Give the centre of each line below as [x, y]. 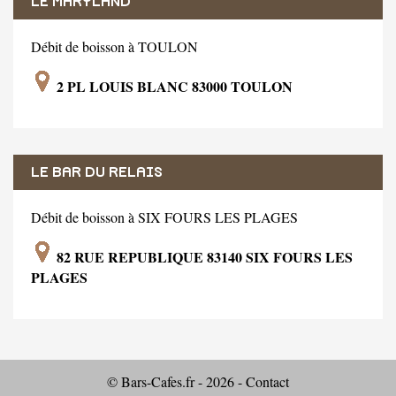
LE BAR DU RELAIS [97, 172]
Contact [267, 381]
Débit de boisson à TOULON [114, 46]
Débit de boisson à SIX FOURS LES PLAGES [164, 217]
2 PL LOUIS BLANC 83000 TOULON [173, 86]
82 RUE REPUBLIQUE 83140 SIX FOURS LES [203, 256]
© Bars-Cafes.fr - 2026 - [176, 381]
